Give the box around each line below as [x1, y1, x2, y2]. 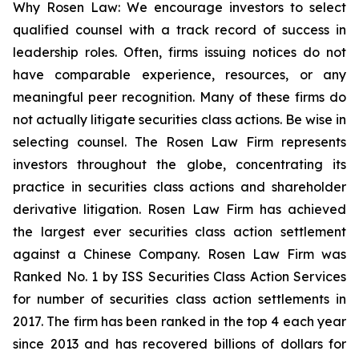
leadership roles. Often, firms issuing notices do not [13, 44, 346, 60]
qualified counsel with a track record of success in [13, 22, 346, 38]
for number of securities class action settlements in [13, 291, 346, 307]
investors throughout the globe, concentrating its [13, 156, 346, 172]
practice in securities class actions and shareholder [13, 179, 346, 195]
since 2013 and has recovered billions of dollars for [13, 336, 346, 352]
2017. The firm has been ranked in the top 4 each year [13, 313, 346, 329]
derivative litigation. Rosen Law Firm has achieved [13, 201, 346, 217]
